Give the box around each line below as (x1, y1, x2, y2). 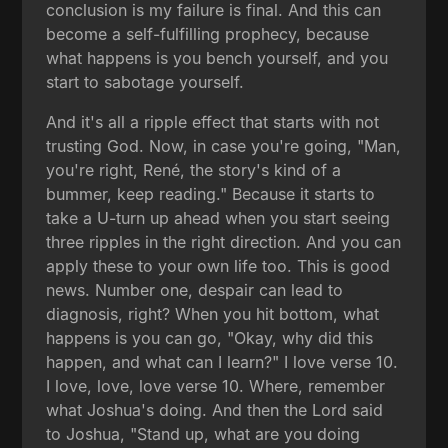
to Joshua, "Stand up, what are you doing (46, 423, 361, 444)
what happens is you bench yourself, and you (46, 47, 389, 68)
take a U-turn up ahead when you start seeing (46, 207, 391, 228)
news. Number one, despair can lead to (46, 279, 344, 300)
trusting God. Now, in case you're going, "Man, (46, 135, 402, 156)
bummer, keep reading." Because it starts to (46, 183, 376, 204)
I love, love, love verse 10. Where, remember (46, 375, 386, 396)
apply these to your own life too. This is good (46, 255, 391, 276)
